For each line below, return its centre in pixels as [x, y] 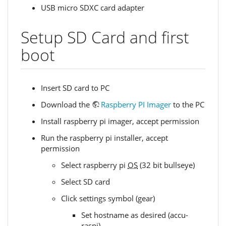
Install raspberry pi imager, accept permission [120, 121]
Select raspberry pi [94, 165]
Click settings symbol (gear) [108, 199]
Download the [66, 105]
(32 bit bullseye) [166, 165]
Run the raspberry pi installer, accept [104, 138]
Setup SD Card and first [105, 37]
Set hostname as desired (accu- [135, 215]
